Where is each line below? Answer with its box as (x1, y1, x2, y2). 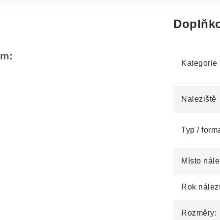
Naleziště (181, 95, 217, 103)
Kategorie (181, 59, 218, 67)
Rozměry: (181, 209, 217, 217)
